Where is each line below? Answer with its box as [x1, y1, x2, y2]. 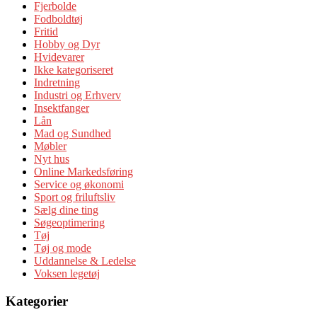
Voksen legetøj [34, 267, 100, 280]
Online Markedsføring [34, 166, 133, 178]
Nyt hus [34, 153, 69, 166]
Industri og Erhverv [34, 89, 121, 102]
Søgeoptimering [34, 217, 105, 229]
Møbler [34, 140, 67, 153]
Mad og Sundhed [34, 127, 111, 140]
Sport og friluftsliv [34, 191, 115, 204]
